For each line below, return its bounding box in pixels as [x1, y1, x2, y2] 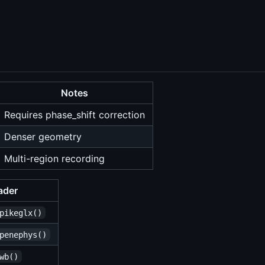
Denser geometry [4, 130, 82, 143]
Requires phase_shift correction [4, 108, 145, 121]
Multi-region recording [4, 152, 105, 164]
